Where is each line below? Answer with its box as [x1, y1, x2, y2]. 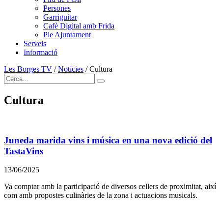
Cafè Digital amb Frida [43, 22, 114, 30]
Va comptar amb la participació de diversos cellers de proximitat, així [4, 182, 216, 191]
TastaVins [4, 145, 43, 156]
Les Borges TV [4, 65, 52, 73]
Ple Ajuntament [43, 30, 91, 39]
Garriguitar [43, 13, 77, 21]
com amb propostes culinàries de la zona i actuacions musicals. [4, 191, 197, 200]
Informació [24, 48, 57, 56]
